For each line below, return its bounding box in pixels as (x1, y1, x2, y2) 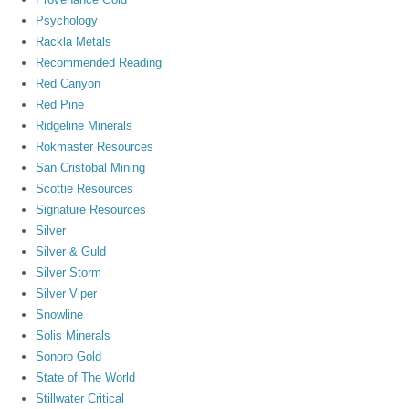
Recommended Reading (36, 55, 163, 69)
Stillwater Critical (36, 391, 125, 405)
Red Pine (36, 97, 85, 111)
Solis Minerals (36, 328, 111, 342)
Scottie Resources (36, 181, 134, 195)
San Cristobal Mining (36, 160, 146, 174)
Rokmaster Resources (36, 139, 154, 153)
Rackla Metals (36, 34, 112, 48)
